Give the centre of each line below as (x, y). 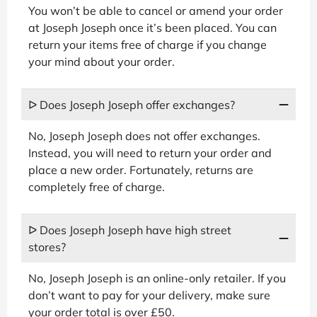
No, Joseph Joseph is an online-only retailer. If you (157, 278)
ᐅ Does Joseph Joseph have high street (130, 230)
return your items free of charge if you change (148, 44)
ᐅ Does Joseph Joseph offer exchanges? (132, 104)
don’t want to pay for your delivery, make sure (149, 295)
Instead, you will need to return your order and (150, 152)
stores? (47, 247)
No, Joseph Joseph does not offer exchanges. (144, 136)
